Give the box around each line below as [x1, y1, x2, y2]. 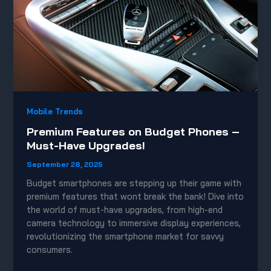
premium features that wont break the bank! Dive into [27, 191, 244, 203]
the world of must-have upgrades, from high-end [27, 204, 223, 216]
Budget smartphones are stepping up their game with [27, 177, 242, 189]
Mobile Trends [27, 106, 83, 116]
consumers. [27, 244, 73, 256]
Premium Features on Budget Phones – [27, 125, 240, 139]
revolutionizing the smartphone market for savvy [27, 230, 224, 243]
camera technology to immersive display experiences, [27, 217, 241, 229]
